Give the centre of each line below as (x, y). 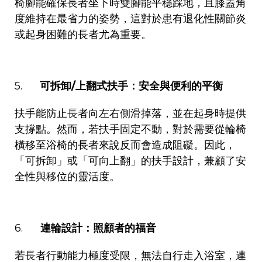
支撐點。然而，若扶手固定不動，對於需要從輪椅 (130, 129)
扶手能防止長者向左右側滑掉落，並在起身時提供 (130, 113)
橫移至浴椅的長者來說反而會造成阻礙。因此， (125, 145)
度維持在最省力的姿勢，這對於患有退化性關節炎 (130, 18)
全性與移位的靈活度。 (67, 176)
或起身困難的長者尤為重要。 (83, 34)
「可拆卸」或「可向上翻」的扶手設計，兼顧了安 (130, 161)
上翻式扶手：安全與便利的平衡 (149, 86)
